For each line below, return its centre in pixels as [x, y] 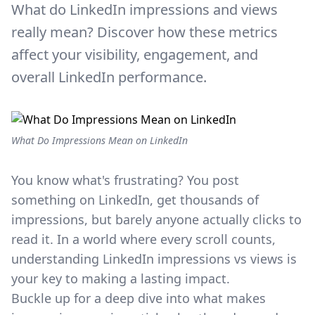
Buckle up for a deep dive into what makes [139, 298]
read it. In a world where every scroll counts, [143, 239]
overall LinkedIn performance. [109, 77]
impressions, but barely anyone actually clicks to [156, 219]
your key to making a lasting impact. [122, 278]
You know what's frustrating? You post [125, 180]
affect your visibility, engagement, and [135, 54]
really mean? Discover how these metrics [144, 32]
